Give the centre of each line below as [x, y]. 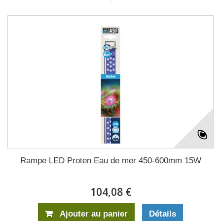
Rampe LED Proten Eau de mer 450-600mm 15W [110, 161]
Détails [163, 214]
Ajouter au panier [94, 214]
